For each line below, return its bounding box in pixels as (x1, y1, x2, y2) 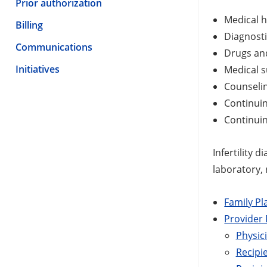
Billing (15, 18, 43, 32)
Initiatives (15, 62, 60, 76)
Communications (15, 40, 92, 54)
